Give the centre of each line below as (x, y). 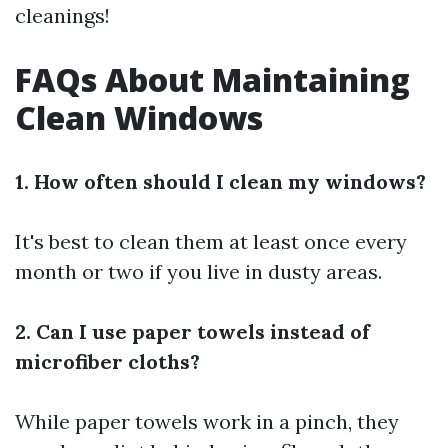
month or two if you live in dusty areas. (198, 271)
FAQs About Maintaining (212, 79)
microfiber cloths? (107, 361)
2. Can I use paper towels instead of (192, 331)
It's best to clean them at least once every (211, 241)
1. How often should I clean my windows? (220, 181)
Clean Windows (139, 117)
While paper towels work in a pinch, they (207, 421)
